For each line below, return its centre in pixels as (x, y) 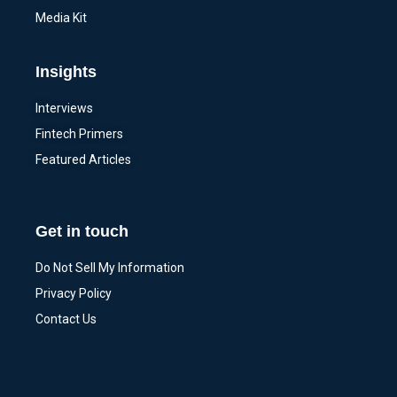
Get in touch (82, 232)
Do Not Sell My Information (110, 268)
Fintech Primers (79, 134)
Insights (66, 72)
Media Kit (61, 18)
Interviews (64, 109)
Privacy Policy (74, 294)
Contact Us (66, 319)
